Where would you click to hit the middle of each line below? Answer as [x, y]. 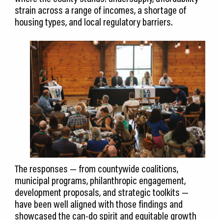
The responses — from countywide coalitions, [96, 169]
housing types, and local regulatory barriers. [94, 22]
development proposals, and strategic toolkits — [102, 192]
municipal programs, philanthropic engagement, [100, 180]
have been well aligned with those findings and [99, 204]
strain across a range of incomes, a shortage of [100, 10]
